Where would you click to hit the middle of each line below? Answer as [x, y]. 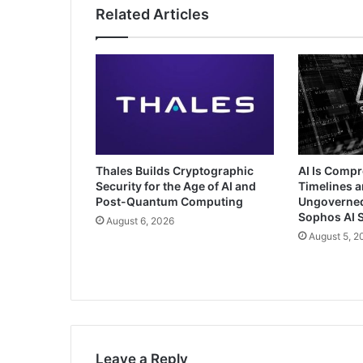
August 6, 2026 [140, 221]
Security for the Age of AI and [176, 186]
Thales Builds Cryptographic [175, 171]
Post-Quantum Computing [169, 202]
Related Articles [152, 15]
